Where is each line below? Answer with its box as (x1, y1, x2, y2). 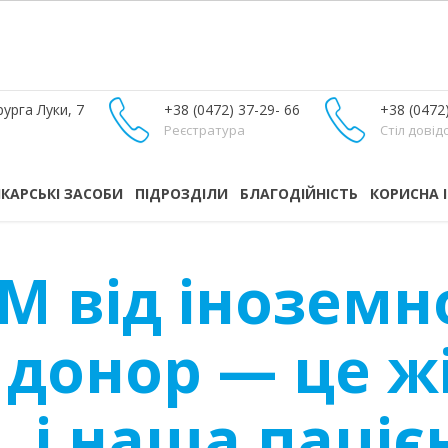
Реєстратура (164, 121, 245, 139)
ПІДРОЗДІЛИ (135, 184, 228, 203)
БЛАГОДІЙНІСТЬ (240, 184, 358, 203)
